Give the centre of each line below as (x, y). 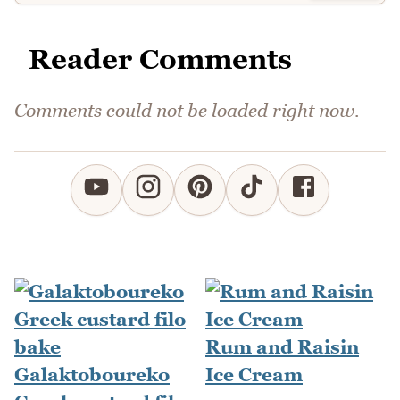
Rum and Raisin (282, 347)
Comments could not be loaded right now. (187, 111)
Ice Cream (254, 375)
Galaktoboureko (92, 375)
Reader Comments (160, 59)
